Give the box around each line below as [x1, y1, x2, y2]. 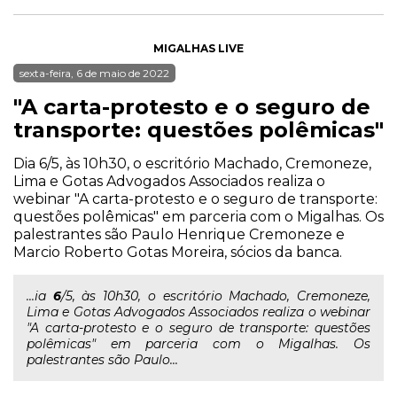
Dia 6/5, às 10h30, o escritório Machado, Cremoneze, [13, 155, 371, 172]
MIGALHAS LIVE [153, 42, 244, 55]
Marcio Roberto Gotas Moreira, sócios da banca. [13, 244, 342, 261]
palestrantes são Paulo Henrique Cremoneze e [13, 226, 345, 243]
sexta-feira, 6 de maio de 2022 [19, 66, 169, 80]
